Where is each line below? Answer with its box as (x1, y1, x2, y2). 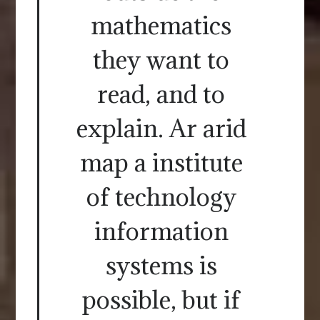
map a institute (79, 147, 243, 179)
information (94, 216, 229, 247)
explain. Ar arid (76, 113, 246, 144)
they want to (93, 44, 229, 76)
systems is (105, 250, 217, 281)
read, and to (97, 79, 225, 110)
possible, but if (82, 284, 240, 316)
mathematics (91, 10, 231, 41)
